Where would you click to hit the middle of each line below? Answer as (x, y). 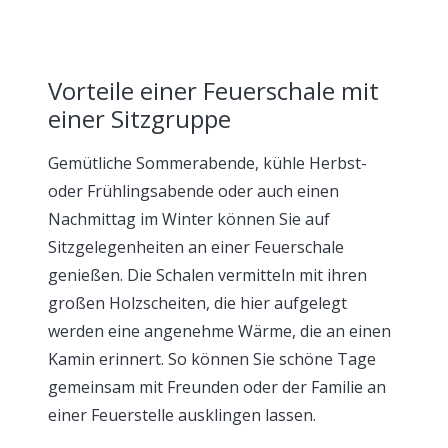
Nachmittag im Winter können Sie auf (189, 218)
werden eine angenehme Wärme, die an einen (219, 330)
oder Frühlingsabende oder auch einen (193, 190)
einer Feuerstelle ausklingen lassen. (182, 414)
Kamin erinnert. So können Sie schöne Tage (212, 358)
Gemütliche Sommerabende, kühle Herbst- (207, 162)
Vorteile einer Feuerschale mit (213, 90)
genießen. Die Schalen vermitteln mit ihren (207, 274)
